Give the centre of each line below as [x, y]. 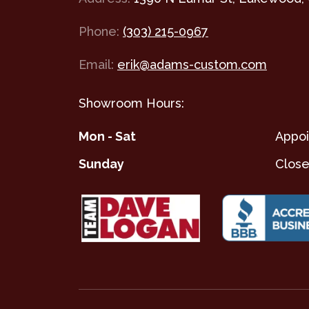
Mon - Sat [107, 137]
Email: [96, 65]
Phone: [99, 32]
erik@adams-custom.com [192, 65]
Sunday [101, 164]
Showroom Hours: [131, 103]
